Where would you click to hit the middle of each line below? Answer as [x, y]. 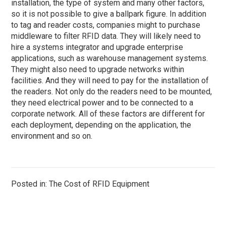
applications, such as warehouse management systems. [110, 58]
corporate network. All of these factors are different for [108, 114]
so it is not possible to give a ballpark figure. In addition [109, 14]
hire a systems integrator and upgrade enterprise [97, 47]
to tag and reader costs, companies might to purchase [106, 25]
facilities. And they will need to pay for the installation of [110, 80]
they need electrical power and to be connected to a [102, 102]
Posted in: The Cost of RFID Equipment [80, 184]
